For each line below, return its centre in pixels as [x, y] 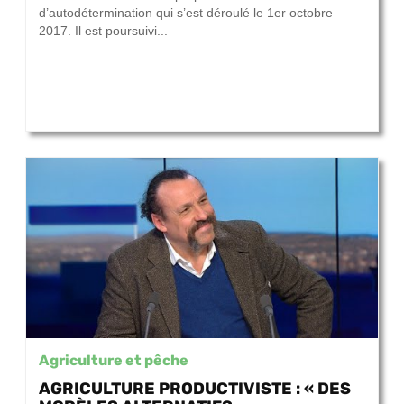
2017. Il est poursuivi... [103, 31]
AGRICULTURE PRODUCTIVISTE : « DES [195, 389]
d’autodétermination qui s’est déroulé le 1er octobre [186, 13]
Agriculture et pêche [114, 360]
